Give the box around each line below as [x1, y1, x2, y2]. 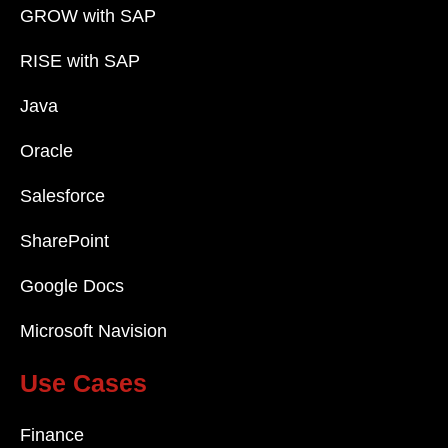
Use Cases [20, 369, 147, 398]
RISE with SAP [20, 51, 140, 72]
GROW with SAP [20, 6, 156, 27]
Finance [20, 425, 84, 446]
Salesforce [20, 186, 105, 207]
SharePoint [20, 231, 109, 252]
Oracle [20, 141, 73, 162]
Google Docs [20, 276, 124, 297]
